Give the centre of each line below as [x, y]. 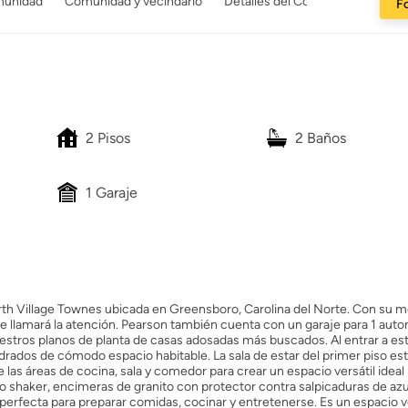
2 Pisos [108, 138]
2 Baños [320, 138]
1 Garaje [112, 192]
